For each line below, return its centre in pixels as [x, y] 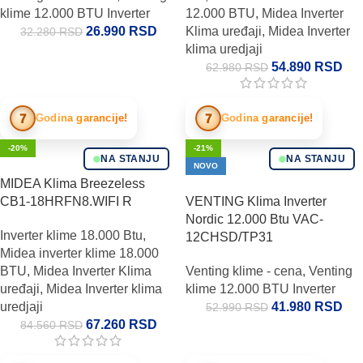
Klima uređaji [224, 31]
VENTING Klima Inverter [256, 201]
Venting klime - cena [244, 271]
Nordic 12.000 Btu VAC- [254, 219]
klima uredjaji [224, 49]
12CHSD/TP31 [229, 237]
